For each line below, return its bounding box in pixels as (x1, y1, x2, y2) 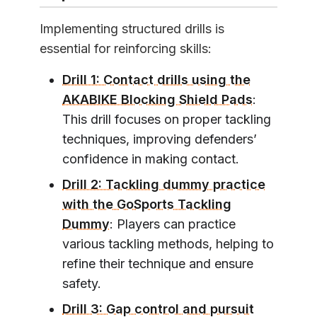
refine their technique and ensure (62, 256, 253, 272)
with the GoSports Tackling (62, 197, 231, 212)
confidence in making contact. (62, 151, 239, 167)
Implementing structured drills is (40, 21, 224, 37)
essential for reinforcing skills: (40, 41, 212, 57)
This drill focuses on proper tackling (62, 112, 271, 127)
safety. (62, 276, 101, 292)
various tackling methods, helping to (62, 236, 274, 252)
